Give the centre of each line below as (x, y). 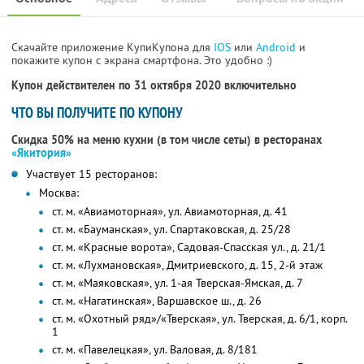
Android (277, 48)
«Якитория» (41, 153)
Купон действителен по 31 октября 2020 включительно (154, 86)
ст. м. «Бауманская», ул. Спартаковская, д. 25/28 (171, 230)
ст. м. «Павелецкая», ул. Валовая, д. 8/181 (155, 350)
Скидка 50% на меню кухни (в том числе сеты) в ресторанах (167, 140)
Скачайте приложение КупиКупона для (113, 48)
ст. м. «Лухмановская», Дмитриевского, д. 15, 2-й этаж (187, 265)
